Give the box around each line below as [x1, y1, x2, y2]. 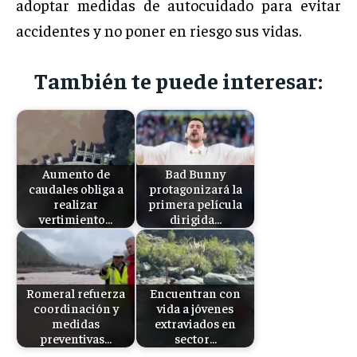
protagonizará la [148, 180, 242, 198]
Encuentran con [150, 284, 241, 302]
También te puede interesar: [34, 65, 323, 94]
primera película [148, 195, 242, 213]
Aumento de [41, 165, 110, 182]
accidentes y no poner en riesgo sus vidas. [16, 19, 301, 40]
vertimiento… [39, 210, 112, 228]
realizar [53, 195, 98, 213]
